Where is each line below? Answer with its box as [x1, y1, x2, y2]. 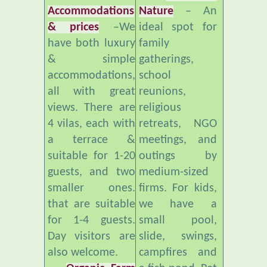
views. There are [47, 76, 135, 88]
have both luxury [47, 11, 135, 24]
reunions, [138, 60, 186, 72]
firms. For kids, [138, 156, 217, 169]
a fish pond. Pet [138, 237, 217, 249]
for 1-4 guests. [47, 188, 135, 201]
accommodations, [47, 44, 135, 56]
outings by [138, 124, 217, 136]
